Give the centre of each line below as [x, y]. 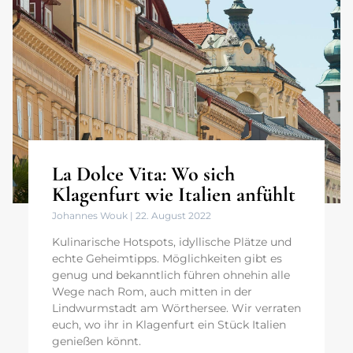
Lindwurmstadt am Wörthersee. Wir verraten [176, 308]
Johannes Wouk [91, 216]
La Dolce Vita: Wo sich [143, 174]
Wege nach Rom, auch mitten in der [152, 292]
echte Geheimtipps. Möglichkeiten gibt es [167, 259]
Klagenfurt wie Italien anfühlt [174, 195]
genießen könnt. [97, 342]
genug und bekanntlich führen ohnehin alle [171, 275]
